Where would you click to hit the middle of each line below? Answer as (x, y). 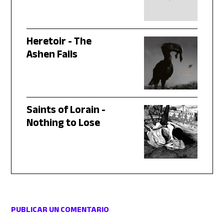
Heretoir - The (59, 42)
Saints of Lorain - (66, 111)
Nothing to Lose (63, 124)
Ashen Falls (52, 55)
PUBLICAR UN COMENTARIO (60, 210)
